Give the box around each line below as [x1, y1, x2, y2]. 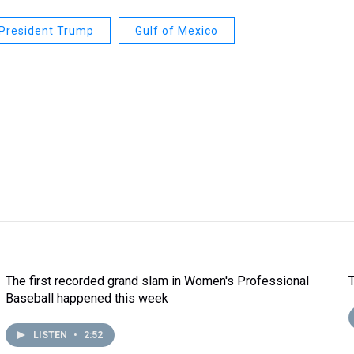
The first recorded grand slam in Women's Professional [5, 273, 309, 288]
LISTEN [32, 330, 70, 341]
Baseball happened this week [5, 291, 168, 306]
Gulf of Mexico [135, 24, 218, 37]
